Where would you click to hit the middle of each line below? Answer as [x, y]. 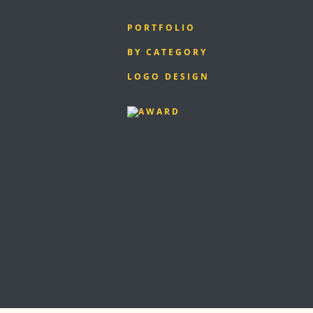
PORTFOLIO [162, 27]
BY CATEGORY [168, 52]
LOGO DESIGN [169, 76]
